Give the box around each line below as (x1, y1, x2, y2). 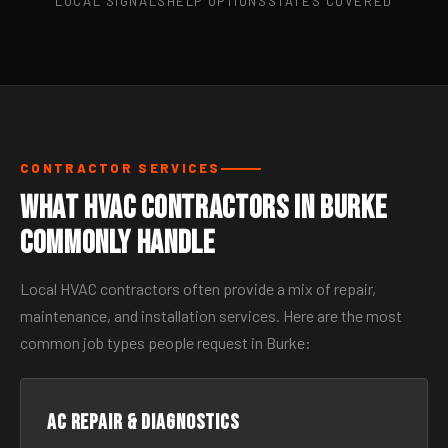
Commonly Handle (20, 224, 215, 263)
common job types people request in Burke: (20, 333, 311, 352)
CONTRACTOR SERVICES (20, 160, 221, 176)
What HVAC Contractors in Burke (20, 189, 387, 228)
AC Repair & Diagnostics (47, 410, 240, 435)
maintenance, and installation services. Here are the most (20, 306, 402, 325)
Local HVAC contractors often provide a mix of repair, (20, 279, 376, 298)
